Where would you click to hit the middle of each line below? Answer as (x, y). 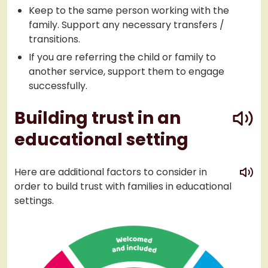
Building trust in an (98, 118)
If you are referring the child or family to (122, 57)
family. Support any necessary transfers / (127, 25)
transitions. (54, 39)
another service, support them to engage (127, 72)
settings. (34, 201)
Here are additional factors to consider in (111, 172)
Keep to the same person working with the (129, 11)
